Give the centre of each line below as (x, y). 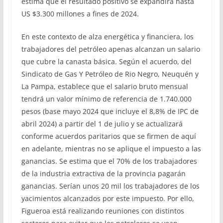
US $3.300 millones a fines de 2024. (80, 13)
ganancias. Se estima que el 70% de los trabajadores (109, 161)
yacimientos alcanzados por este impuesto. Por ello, (108, 198)
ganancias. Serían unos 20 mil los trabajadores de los (110, 186)
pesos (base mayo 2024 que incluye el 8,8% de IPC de (110, 111)
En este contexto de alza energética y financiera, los (107, 36)
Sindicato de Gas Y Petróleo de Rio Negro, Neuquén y (110, 74)
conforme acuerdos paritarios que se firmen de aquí (109, 136)
